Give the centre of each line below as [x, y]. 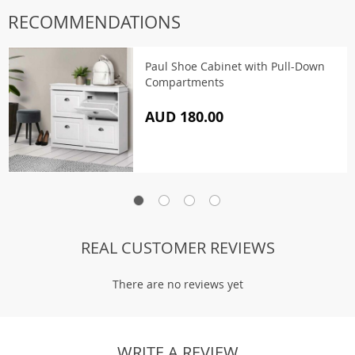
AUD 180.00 [184, 117]
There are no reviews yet [177, 284]
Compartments [185, 82]
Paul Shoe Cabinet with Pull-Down [235, 66]
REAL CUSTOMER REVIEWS [177, 248]
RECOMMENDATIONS [94, 22]
